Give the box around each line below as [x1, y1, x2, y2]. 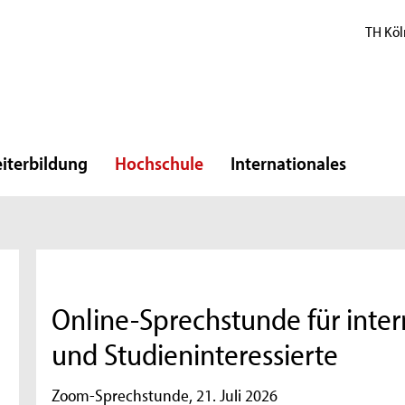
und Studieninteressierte [52, 334, 339, 374]
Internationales [231, 151, 346, 174]
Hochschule [115, 151, 203, 174]
